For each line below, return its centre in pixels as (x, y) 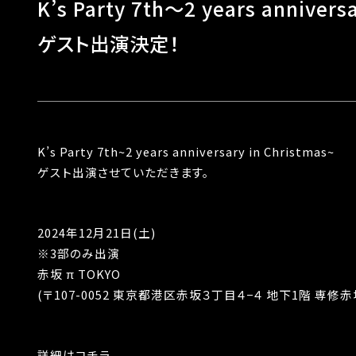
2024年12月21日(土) (97, 232)
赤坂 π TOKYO (79, 274)
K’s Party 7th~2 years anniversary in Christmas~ (186, 151)
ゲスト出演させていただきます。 (124, 172)
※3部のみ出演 (79, 253)
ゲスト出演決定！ (108, 43)
